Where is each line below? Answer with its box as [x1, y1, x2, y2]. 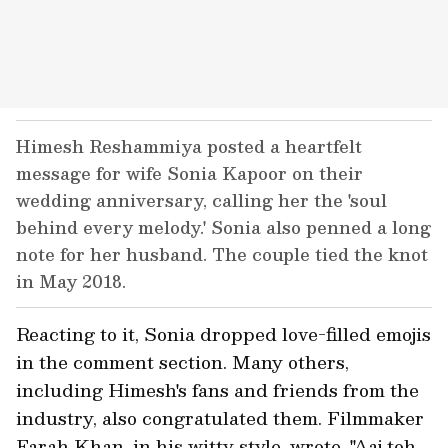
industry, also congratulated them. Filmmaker [16, 403, 424, 432]
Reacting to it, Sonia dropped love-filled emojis [16, 319, 431, 348]
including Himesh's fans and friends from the [16, 375, 419, 404]
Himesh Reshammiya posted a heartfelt [16, 132, 362, 160]
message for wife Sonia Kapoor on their [16, 159, 363, 187]
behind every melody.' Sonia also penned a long [16, 213, 431, 241]
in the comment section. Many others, [16, 347, 349, 376]
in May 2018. [16, 267, 126, 295]
